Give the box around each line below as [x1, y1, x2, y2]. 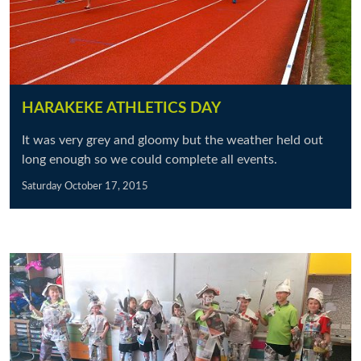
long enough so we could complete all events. [22, 153, 277, 166]
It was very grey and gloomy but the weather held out [22, 134, 323, 147]
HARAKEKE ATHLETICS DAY [22, 101, 221, 116]
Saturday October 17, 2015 [22, 181, 148, 191]
